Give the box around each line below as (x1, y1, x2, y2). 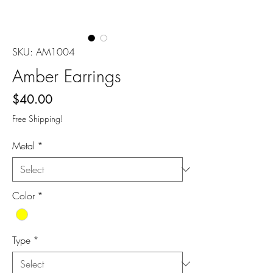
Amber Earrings (12, 65, 121, 87)
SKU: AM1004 (12, 45, 75, 58)
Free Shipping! (12, 113, 63, 124)
